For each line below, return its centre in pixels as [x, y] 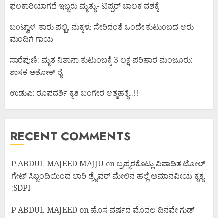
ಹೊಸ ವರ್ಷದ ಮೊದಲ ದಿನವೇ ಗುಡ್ [143, 209]
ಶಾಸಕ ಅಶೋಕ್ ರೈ [36, 72]
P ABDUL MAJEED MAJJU [57, 163]
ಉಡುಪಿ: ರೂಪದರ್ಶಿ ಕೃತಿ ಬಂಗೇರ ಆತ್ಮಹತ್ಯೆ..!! [74, 93]
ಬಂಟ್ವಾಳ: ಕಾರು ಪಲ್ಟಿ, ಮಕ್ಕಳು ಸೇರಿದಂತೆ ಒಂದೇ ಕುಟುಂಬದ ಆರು [102, 27]
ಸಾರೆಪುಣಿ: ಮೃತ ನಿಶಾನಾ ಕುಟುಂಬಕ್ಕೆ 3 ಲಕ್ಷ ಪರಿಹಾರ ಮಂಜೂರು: [101, 60]
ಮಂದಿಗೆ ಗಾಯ [31, 39]
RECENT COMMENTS [70, 136]
